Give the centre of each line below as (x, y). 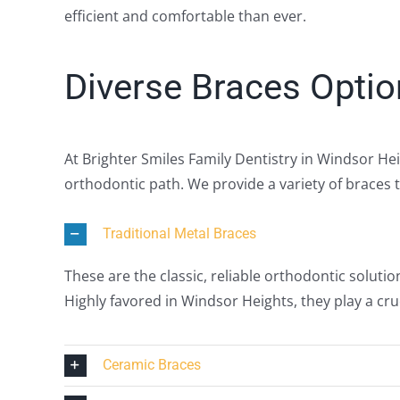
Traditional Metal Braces (179, 233)
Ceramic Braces (151, 364)
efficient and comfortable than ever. (185, 16)
